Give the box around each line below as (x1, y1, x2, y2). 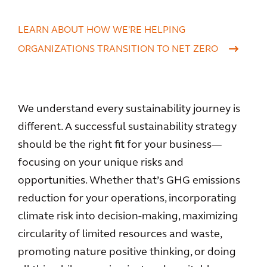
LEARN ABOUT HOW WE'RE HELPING (18, 26, 185, 35)
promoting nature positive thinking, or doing (18, 247, 236, 258)
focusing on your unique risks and (18, 157, 184, 169)
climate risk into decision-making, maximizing (18, 211, 238, 222)
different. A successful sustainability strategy (18, 122, 237, 133)
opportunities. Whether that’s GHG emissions (18, 175, 240, 187)
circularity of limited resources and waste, (18, 229, 222, 240)
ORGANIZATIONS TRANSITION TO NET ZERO (18, 45, 221, 54)
